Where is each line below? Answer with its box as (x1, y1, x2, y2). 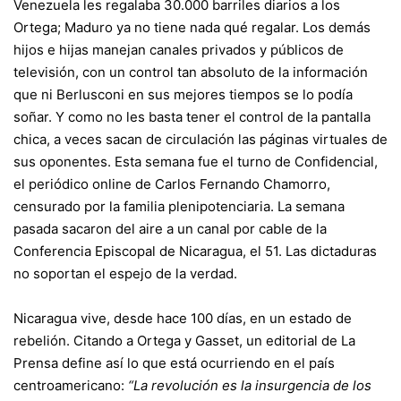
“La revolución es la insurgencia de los (128, 377, 371, 394)
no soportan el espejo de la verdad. (13, 265, 237, 282)
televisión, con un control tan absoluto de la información (13, 64, 368, 81)
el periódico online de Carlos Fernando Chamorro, (13, 175, 330, 192)
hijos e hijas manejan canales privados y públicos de (13, 41, 344, 58)
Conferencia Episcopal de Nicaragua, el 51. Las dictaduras (13, 243, 377, 260)
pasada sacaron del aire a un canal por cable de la (13, 220, 327, 237)
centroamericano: (13, 377, 128, 394)
